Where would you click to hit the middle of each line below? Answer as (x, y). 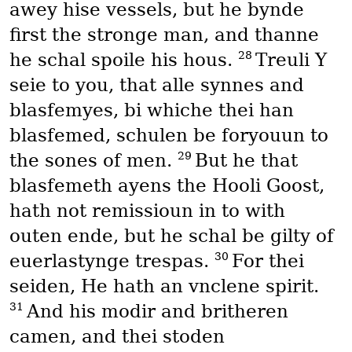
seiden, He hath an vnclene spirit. (164, 286)
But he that (246, 161)
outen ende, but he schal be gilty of (171, 236)
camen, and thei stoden (117, 337)
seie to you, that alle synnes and (156, 85)
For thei (268, 261)
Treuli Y (291, 60)
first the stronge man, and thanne (164, 35)
